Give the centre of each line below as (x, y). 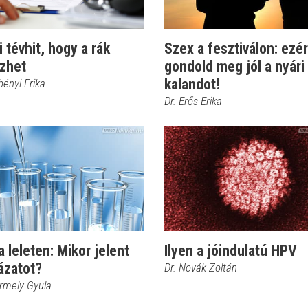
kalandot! (192, 84)
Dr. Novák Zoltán (201, 267)
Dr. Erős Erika (193, 101)
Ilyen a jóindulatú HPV (231, 251)
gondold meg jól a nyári (234, 66)
